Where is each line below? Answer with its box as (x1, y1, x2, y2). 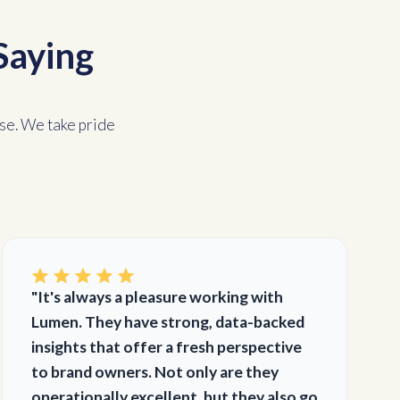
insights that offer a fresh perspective (30, 337, 302, 356)
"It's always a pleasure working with (30, 287, 283, 306)
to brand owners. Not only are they (30, 362, 279, 381)
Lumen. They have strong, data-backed (30, 312, 304, 331)
